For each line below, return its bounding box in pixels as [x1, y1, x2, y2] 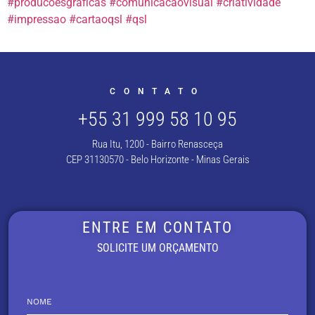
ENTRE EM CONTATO [82, 219, 233, 237]
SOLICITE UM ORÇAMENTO [96, 241, 219, 255]
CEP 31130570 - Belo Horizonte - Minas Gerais [65, 153, 250, 167]
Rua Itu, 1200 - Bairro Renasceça [92, 138, 223, 151]
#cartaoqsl [69, 13, 122, 27]
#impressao [7, 13, 66, 27]
